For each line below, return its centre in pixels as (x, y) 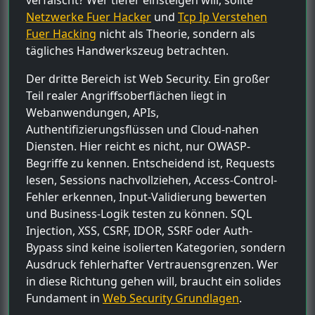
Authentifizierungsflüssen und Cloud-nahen (142, 129)
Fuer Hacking (61, 33)
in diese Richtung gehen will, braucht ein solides (154, 281)
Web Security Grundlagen (171, 298)
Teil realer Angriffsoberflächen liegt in (126, 95)
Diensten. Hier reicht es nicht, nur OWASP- (138, 146)
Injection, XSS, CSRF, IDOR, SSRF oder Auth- (139, 230)
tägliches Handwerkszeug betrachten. (127, 50)
